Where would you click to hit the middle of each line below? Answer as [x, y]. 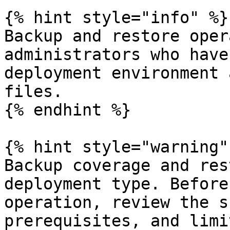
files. [33, 91]
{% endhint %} [68, 110]
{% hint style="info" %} [116, 17]
